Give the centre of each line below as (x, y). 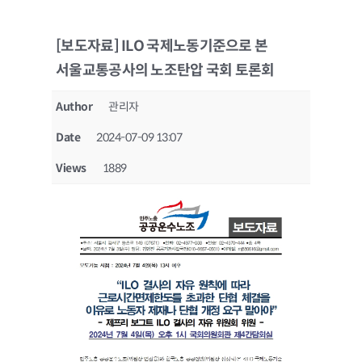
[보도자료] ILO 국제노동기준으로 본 (162, 46)
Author (74, 107)
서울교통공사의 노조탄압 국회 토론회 (165, 70)
